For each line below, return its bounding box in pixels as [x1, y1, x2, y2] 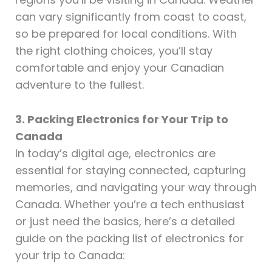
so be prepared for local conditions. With [15, 26, 237, 42]
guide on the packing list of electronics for [15, 231, 244, 246]
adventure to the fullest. [15, 77, 144, 93]
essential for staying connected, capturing [15, 163, 246, 178]
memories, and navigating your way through [15, 180, 257, 195]
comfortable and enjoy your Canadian [15, 60, 224, 76]
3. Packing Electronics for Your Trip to [15, 112, 228, 127]
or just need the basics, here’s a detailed [15, 214, 235, 229]
